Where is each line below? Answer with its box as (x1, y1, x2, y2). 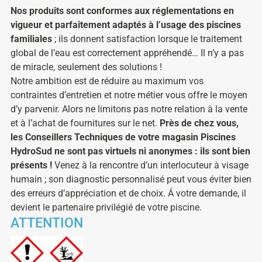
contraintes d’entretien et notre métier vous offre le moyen (11, 89, 247, 101)
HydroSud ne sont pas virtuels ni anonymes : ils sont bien (11, 145, 250, 157)
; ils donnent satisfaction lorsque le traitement (52, 33, 242, 44)
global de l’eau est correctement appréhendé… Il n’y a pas (11, 47, 244, 58)
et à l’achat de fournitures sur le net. (11, 117, 160, 129)
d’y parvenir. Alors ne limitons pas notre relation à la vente (11, 103, 247, 115)
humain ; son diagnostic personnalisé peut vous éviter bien (11, 173, 251, 185)
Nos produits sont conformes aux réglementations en (11, 5, 234, 16)
